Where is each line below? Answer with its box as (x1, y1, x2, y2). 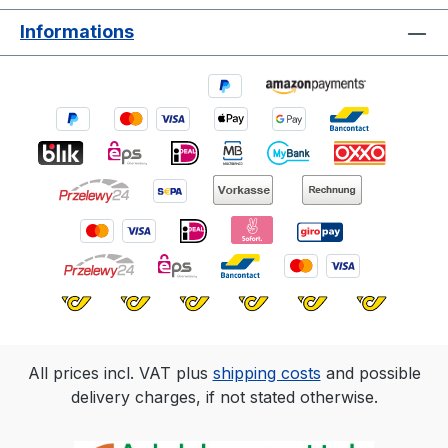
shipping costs (212, 362, 321, 383)
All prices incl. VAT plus (27, 362, 213, 383)
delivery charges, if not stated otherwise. (70, 386, 378, 407)
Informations (20, 21, 134, 43)
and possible (320, 362, 421, 383)
